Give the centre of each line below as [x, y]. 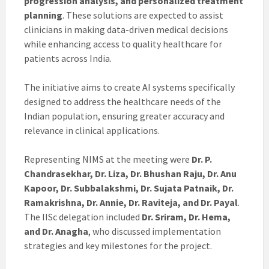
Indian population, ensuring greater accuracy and [124, 116]
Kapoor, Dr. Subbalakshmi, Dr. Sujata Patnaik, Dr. [129, 188]
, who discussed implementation [155, 231]
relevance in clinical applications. [92, 131]
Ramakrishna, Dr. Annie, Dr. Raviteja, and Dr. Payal [131, 203]
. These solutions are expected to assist [143, 15]
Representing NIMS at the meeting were [108, 159]
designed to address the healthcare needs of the [122, 102]
